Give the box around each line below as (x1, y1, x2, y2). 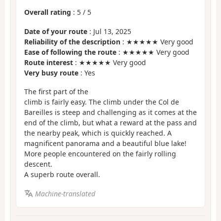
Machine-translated (35, 188, 95, 198)
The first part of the (24, 87, 88, 97)
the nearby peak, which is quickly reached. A (24, 128, 172, 138)
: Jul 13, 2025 (87, 26, 131, 36)
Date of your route (24, 26, 87, 36)
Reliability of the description (24, 37, 120, 46)
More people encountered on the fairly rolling (24, 149, 176, 159)
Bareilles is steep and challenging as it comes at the (24, 108, 197, 117)
